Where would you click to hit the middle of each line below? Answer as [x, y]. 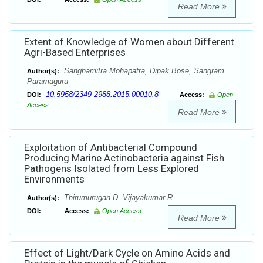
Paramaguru [48, 82]
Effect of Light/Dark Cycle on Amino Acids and [127, 253]
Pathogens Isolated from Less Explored [112, 169]
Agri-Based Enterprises [75, 53]
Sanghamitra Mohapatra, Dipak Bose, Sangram [143, 71]
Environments [54, 179]
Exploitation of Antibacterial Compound [111, 148]
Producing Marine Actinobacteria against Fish [124, 158]
